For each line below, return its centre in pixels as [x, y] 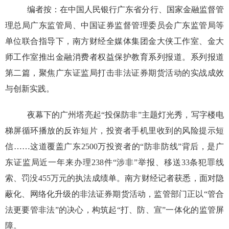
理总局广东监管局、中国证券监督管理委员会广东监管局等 [114, 26]
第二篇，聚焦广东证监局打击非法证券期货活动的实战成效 [114, 73]
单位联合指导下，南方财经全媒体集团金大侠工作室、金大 [114, 41]
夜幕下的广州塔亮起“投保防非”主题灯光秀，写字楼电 [125, 115]
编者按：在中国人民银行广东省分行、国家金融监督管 [125, 10]
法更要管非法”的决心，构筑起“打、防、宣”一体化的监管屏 [114, 210]
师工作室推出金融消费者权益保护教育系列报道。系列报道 [114, 57]
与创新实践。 [29, 89]
